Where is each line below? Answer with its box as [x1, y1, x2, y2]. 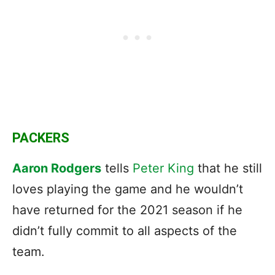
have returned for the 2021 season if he [12, 202, 242, 217]
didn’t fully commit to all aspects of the [12, 223, 237, 238]
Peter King [133, 160, 194, 176]
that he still [194, 160, 262, 176]
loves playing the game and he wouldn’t [12, 181, 243, 196]
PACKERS [12, 130, 69, 145]
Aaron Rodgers [12, 160, 101, 176]
